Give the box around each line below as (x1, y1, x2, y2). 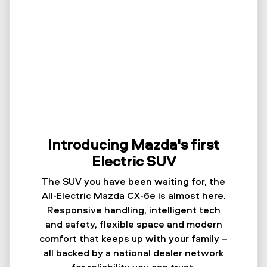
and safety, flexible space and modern (45, 217, 222, 231)
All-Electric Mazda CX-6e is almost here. (41, 188, 226, 202)
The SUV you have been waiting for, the (42, 174, 225, 188)
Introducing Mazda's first (48, 134, 219, 154)
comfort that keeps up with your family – (39, 231, 228, 245)
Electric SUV (91, 151, 176, 170)
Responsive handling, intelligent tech (46, 203, 221, 216)
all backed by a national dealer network (44, 246, 223, 259)
